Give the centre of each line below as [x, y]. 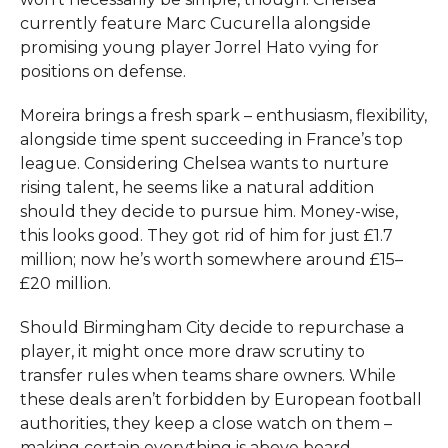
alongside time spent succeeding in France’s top [211, 139]
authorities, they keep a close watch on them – [205, 423]
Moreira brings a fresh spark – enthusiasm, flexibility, [223, 115]
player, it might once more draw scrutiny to [192, 351]
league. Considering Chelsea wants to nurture [204, 163]
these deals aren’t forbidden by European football [220, 399]
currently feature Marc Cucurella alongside [195, 23]
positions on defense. [102, 71]
